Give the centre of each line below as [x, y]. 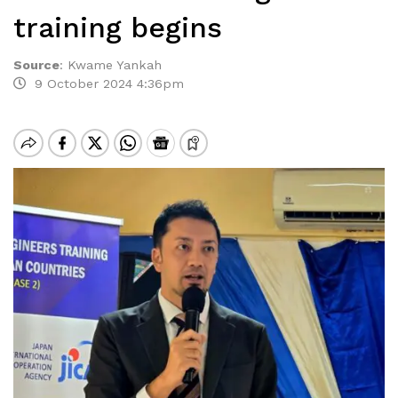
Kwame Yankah [115, 65]
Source [36, 65]
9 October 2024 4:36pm [105, 84]
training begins [118, 28]
